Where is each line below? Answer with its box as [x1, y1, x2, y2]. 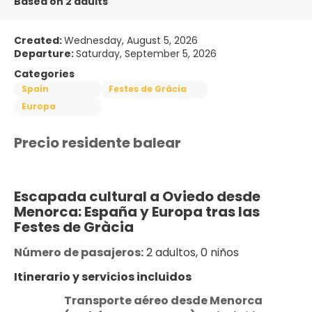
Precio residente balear [14, 132, 181, 153]
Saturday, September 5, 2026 [76, 46, 217, 61]
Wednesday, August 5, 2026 [64, 33, 198, 47]
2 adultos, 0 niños [143, 244, 239, 260]
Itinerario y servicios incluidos [14, 268, 192, 285]
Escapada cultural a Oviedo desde [14, 186, 260, 206]
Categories [14, 66, 75, 81]
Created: [14, 33, 64, 47]
